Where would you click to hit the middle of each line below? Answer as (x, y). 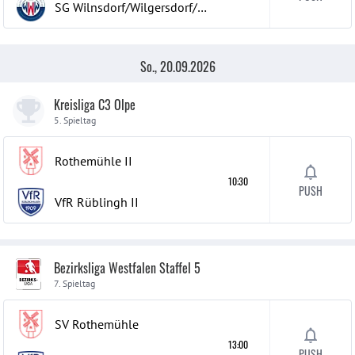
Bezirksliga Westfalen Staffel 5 (127, 268)
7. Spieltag (74, 283)
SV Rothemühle (97, 324)
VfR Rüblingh (91, 202)
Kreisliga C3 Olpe (95, 105)
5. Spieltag (75, 120)
